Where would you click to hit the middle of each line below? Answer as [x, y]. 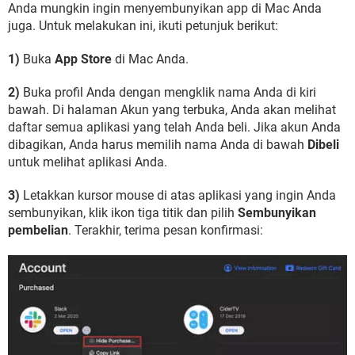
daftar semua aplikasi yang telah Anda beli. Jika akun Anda [174, 127]
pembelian [38, 230]
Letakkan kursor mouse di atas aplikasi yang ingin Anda [178, 195]
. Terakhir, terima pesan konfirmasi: [166, 230]
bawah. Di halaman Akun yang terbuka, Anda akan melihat [172, 110]
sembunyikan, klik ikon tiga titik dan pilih [123, 213]
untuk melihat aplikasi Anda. [88, 162]
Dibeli [323, 145]
